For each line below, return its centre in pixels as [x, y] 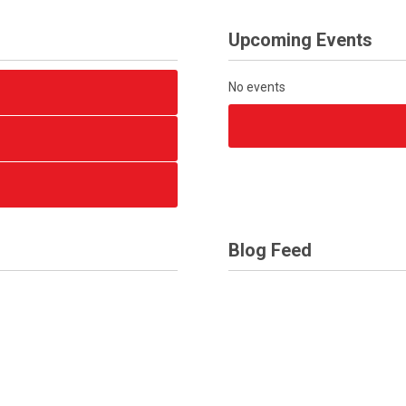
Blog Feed [270, 250]
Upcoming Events [300, 40]
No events [256, 87]
